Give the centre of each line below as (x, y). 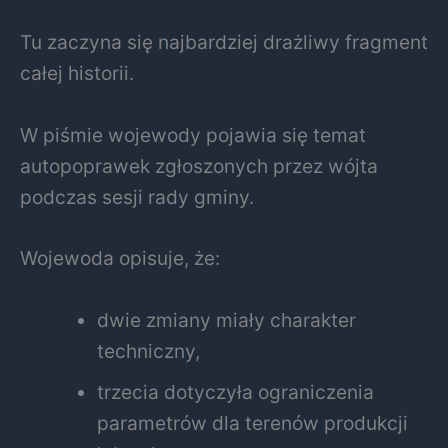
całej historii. (77, 72)
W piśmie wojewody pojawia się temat (193, 134)
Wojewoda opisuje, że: (120, 258)
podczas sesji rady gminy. (137, 196)
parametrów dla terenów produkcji (253, 422)
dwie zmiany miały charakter (227, 319)
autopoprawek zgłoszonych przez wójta (199, 165)
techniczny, (149, 350)
